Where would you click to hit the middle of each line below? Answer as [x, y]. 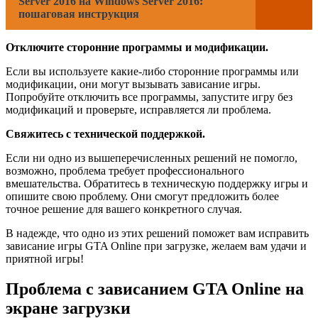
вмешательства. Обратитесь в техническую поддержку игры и [157, 183]
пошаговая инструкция [79, 13]
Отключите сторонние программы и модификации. [137, 47]
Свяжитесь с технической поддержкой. [105, 133]
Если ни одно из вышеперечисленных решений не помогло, [152, 158]
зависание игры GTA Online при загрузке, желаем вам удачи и [156, 246]
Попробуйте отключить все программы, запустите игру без [149, 97]
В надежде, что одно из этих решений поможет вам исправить [157, 233]
